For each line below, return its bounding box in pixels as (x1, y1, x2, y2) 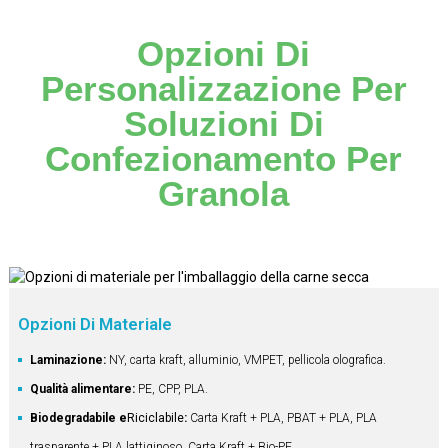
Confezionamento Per (45, 138, 403, 178)
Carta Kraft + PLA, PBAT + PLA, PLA (189, 410, 377, 425)
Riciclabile (126, 410, 184, 425)
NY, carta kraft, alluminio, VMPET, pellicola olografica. (105, 352, 386, 367)
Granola (158, 173, 290, 213)
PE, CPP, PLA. (134, 381, 208, 396)
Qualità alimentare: (29, 381, 135, 396)
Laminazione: (29, 352, 106, 367)
